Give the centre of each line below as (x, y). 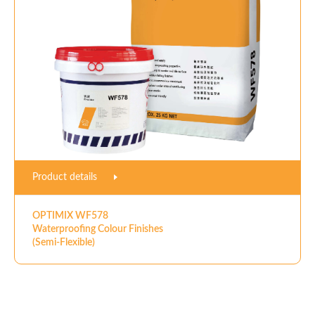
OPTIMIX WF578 (70, 216)
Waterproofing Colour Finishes (98, 229)
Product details (66, 177)
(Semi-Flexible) (64, 242)
